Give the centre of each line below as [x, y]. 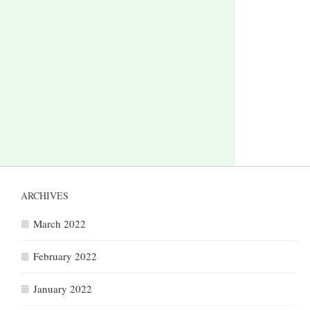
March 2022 [60, 224]
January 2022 [63, 289]
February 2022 [65, 256]
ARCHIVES [45, 196]
